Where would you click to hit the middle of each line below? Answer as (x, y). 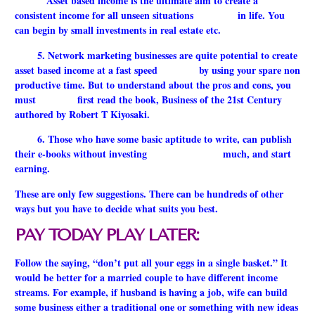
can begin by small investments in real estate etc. (118, 30)
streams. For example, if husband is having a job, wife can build (151, 292)
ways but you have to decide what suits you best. (116, 208)
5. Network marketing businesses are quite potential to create (156, 55)
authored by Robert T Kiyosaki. (82, 114)
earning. (32, 169)
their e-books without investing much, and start (153, 154)
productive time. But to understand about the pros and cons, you (153, 84)
